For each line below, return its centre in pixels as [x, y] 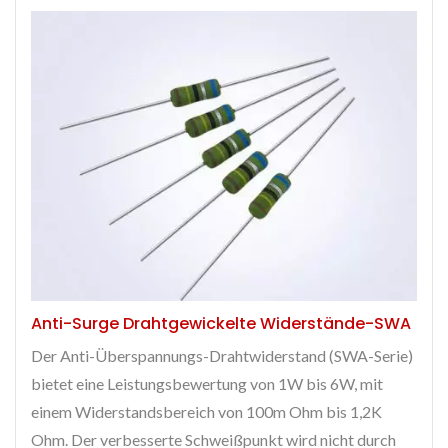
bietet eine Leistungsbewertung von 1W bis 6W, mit [207, 384]
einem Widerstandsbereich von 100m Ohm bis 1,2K [206, 412]
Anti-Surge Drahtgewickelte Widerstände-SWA [221, 324]
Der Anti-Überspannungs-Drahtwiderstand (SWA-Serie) [222, 356]
